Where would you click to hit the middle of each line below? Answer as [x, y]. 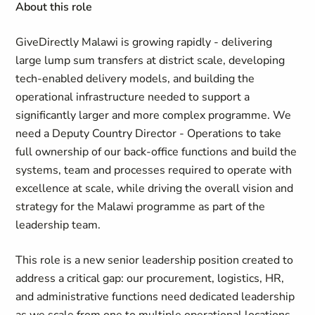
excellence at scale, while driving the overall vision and [155, 188]
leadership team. [58, 225]
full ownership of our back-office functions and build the [156, 152]
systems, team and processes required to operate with [154, 170]
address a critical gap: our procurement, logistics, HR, [150, 278]
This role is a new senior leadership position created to [155, 260]
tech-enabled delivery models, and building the [135, 79]
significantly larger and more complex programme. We [154, 115]
